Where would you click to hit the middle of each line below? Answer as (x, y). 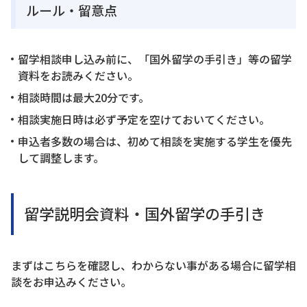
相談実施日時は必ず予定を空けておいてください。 (144, 120)
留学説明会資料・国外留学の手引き (145, 213)
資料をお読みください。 (78, 76)
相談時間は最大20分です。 (84, 98)
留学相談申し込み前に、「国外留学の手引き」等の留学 (155, 59)
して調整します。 (61, 158)
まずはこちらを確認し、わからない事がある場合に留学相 (153, 266)
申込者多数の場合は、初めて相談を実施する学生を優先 (155, 142)
